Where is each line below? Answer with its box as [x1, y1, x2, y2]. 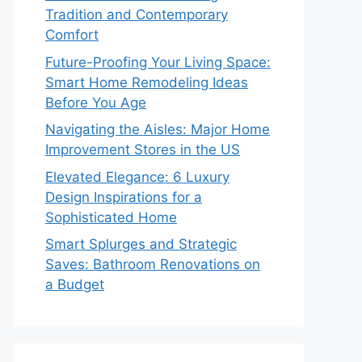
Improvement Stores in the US [45, 141, 240, 158]
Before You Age [45, 94, 146, 111]
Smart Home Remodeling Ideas [45, 74, 248, 90]
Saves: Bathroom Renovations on [45, 256, 260, 272]
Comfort [45, 27, 99, 43]
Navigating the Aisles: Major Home [45, 121, 270, 137]
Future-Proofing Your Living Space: [45, 53, 271, 70]
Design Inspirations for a [45, 188, 202, 205]
